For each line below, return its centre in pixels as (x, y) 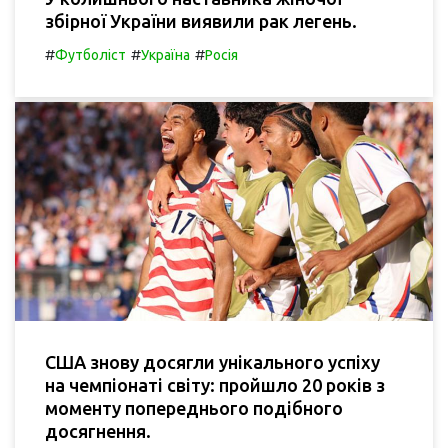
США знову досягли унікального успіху (212, 362)
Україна (165, 54)
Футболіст (90, 54)
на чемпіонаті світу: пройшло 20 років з (215, 385)
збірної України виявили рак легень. (201, 20)
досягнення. (98, 431)
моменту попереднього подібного (194, 408)
